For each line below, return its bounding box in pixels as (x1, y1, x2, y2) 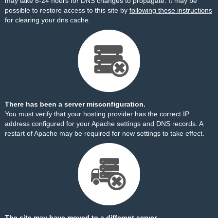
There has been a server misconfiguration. (5, 100, 145, 108)
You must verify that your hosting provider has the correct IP (5, 110, 189, 118)
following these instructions (129, 6, 212, 14)
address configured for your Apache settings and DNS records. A (5, 120, 203, 127)
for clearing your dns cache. (5, 16, 91, 24)
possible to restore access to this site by (5, 6, 129, 14)
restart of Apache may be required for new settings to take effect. (5, 129, 204, 137)
